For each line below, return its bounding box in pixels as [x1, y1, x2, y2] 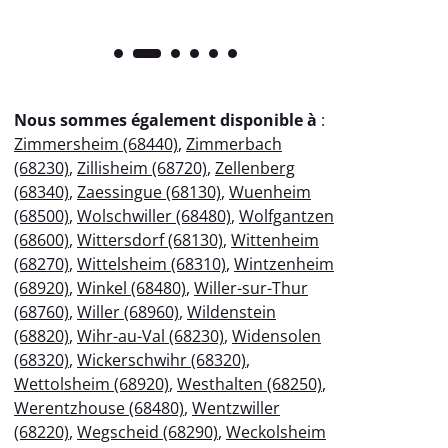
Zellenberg [215, 156, 295, 179]
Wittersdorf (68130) [77, 228, 223, 251]
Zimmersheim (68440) [14, 132, 178, 155]
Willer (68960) [77, 300, 179, 323]
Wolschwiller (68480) [77, 204, 231, 227]
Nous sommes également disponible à [14, 108, 317, 131]
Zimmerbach [186, 132, 282, 155]
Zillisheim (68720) [77, 156, 207, 179]
